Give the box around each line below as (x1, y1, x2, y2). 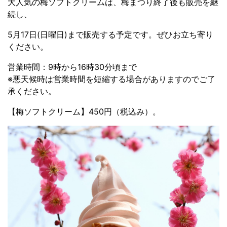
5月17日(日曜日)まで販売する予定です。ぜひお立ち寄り (8, 29, 213, 40)
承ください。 (8, 86, 56, 96)
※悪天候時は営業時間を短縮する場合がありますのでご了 (8, 74, 215, 84)
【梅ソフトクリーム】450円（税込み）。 (8, 106, 161, 117)
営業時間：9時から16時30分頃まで (8, 62, 137, 72)
